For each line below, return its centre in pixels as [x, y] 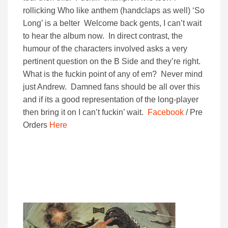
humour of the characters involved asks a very [105, 49]
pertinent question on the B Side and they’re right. [113, 62]
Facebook [166, 112]
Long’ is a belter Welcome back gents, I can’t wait [112, 23]
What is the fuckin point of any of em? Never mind [113, 74]
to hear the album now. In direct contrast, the [103, 36]
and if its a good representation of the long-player [111, 100]
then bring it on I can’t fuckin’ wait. [85, 112]
